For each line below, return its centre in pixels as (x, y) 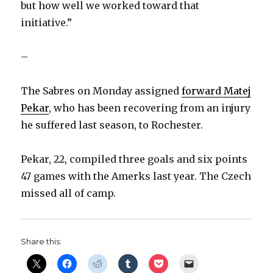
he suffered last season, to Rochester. (112, 125)
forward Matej (217, 90)
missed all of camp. (69, 193)
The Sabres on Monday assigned (101, 90)
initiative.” (47, 22)
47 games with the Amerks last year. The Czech (136, 176)
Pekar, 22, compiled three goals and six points (134, 159)
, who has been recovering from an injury (150, 108)
